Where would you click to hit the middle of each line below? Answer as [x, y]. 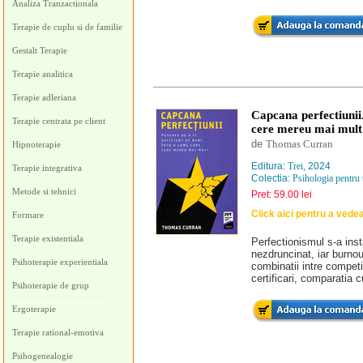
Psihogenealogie [43, 356]
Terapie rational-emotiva [58, 332]
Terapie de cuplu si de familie [67, 27]
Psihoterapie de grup [51, 285]
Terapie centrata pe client [59, 121]
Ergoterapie [34, 309]
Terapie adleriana [44, 97]
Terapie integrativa [47, 168]
